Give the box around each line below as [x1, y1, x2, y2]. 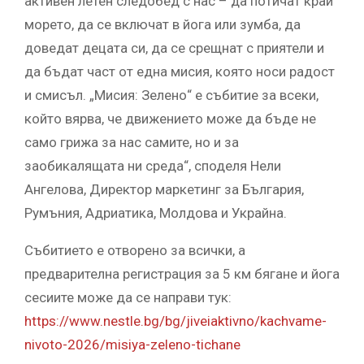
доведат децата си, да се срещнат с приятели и [24, 40, 324, 57]
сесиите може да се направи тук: [24, 289, 232, 306]
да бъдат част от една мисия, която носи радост [24, 63, 335, 80]
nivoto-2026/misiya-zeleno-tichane [24, 336, 240, 353]
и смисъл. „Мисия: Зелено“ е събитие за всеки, [24, 87, 318, 104]
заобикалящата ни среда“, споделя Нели [24, 158, 281, 175]
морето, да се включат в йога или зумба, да [24, 16, 301, 33]
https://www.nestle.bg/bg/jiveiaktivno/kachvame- [24, 313, 327, 330]
